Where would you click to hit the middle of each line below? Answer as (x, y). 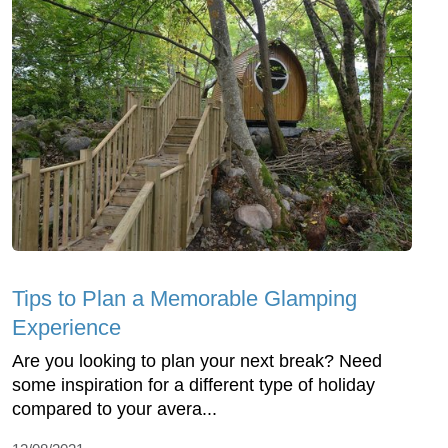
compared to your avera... (114, 408)
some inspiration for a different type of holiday (193, 384)
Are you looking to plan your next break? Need (197, 360)
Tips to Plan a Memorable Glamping (184, 298)
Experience (66, 327)
